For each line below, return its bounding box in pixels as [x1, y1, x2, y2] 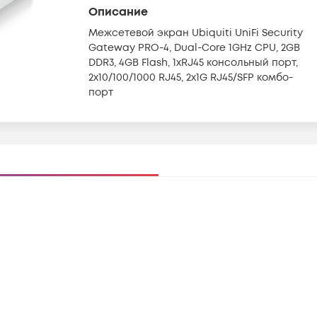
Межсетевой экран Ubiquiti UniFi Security [88, 26, 303, 40]
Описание [88, 4, 148, 20]
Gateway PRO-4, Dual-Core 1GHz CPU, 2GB [88, 41, 300, 54]
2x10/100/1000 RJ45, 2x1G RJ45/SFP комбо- [88, 71, 293, 84]
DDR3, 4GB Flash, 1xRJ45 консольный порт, [88, 56, 298, 69]
